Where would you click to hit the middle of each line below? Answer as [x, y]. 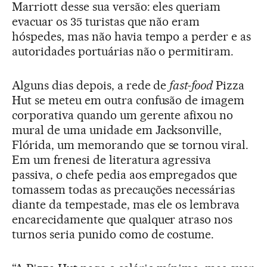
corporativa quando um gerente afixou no [123, 115]
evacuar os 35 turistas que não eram [106, 22]
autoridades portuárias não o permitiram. [123, 52]
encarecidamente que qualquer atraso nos [122, 220]
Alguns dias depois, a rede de [91, 86]
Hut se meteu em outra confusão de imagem [128, 100]
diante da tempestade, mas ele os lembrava [126, 205]
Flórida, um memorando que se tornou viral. [131, 145]
